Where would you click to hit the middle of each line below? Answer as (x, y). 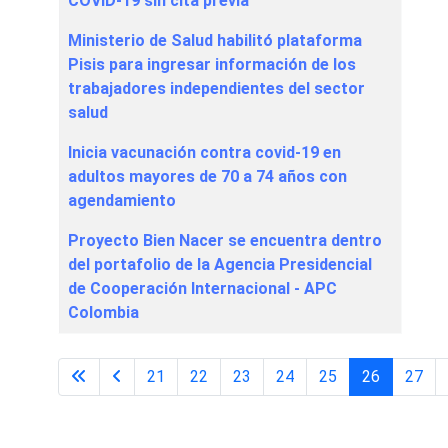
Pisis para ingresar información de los (212, 65)
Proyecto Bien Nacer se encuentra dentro (225, 241)
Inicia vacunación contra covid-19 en (204, 153)
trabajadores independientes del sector (216, 89)
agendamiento (122, 201)
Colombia (103, 313)
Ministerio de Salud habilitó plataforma (215, 41)
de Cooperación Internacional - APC (202, 289)
